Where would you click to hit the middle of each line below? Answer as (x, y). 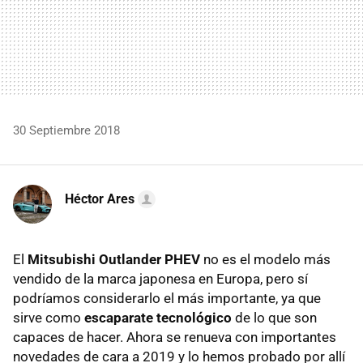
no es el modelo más (265, 259)
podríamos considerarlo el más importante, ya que (167, 298)
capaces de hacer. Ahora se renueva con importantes (175, 337)
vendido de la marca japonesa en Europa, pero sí (160, 278)
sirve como (49, 317)
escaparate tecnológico (158, 317)
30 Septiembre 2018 (66, 130)
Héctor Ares (100, 199)
